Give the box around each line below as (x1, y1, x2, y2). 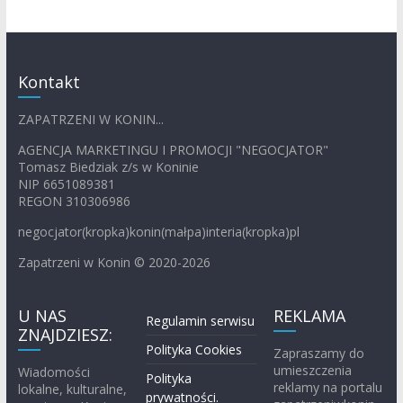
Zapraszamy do (273, 345, 365, 363)
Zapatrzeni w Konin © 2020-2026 (17, 254, 210, 272)
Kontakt (17, 71, 80, 94)
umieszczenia (273, 362, 353, 380)
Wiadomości (17, 363, 90, 381)
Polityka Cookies (146, 341, 243, 359)
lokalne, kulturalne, (17, 381, 127, 399)
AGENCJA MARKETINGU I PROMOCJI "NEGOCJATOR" (17, 141, 328, 159)
